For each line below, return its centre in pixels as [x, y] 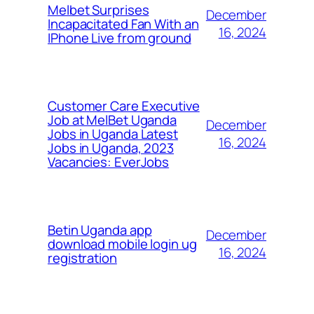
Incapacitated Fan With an [123, 23]
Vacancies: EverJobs [109, 162]
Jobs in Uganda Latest [113, 134]
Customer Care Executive [124, 105]
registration [82, 258]
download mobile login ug [122, 244]
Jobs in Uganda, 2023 [111, 148]
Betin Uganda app [100, 230]
